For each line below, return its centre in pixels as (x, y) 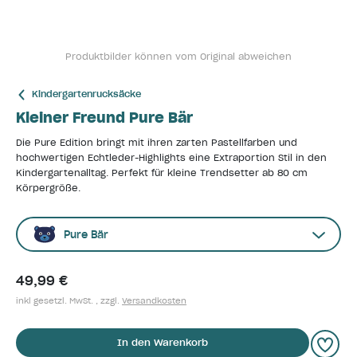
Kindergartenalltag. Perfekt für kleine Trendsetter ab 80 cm (162, 173)
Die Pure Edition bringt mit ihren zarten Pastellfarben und (157, 143)
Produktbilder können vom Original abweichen (178, 57)
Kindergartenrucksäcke (86, 94)
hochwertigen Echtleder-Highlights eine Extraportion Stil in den (171, 158)
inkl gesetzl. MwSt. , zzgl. (69, 301)
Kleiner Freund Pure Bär (104, 118)
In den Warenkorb (163, 342)
